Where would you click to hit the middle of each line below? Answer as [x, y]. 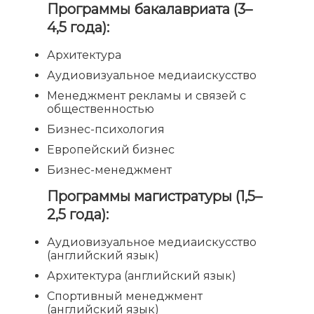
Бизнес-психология [106, 130]
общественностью [101, 109]
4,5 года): [78, 28]
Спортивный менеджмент [125, 296]
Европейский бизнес [111, 150]
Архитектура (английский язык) [142, 276]
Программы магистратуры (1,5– [155, 197]
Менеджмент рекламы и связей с [147, 96]
